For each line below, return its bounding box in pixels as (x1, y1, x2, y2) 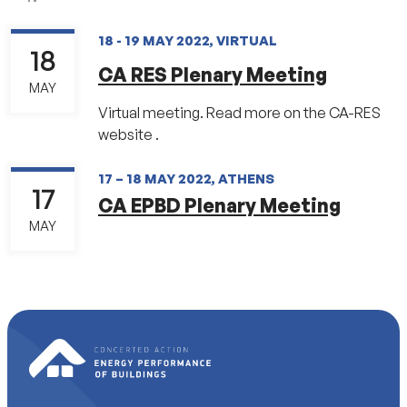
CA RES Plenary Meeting (98, 63, 327, 87)
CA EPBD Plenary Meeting (98, 194, 341, 218)
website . (98, 125, 159, 144)
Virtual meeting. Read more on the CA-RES (98, 104, 381, 123)
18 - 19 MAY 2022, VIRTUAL (98, 32, 277, 48)
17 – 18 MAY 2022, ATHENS (98, 170, 274, 187)
